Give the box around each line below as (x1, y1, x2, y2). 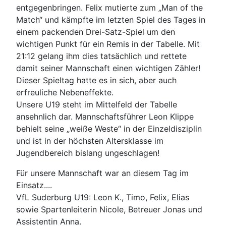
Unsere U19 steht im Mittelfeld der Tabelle (16, 99, 177, 109)
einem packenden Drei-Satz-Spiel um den (16, 26, 175, 37)
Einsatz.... (16, 180, 52, 190)
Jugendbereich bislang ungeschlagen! (16, 147, 159, 158)
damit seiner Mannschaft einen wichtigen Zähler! (16, 63, 200, 73)
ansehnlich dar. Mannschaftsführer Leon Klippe (16, 111, 194, 122)
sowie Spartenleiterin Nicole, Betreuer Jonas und (16, 204, 202, 214)
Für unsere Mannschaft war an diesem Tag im (16, 167, 189, 178)
